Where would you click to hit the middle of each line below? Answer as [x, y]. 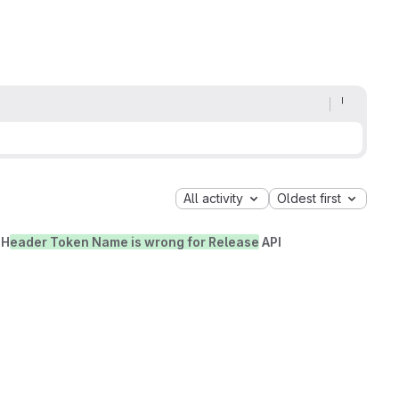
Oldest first [309, 199]
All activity [213, 199]
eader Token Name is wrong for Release [134, 241]
